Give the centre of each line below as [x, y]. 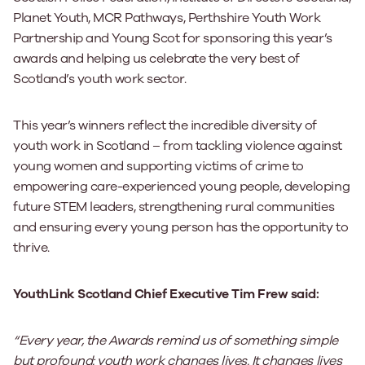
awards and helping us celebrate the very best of [156, 59]
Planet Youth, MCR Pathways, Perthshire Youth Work [167, 18]
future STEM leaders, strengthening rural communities [174, 207]
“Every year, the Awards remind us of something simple [176, 341]
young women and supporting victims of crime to [158, 166]
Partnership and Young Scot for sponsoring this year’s [173, 38]
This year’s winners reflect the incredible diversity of [165, 125]
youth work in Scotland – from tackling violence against [178, 146]
